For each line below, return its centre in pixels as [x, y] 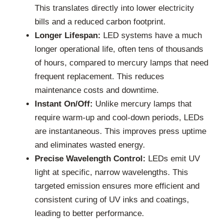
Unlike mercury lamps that [142, 104]
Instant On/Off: [64, 104]
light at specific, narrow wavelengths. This [111, 173]
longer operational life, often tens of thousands [119, 49]
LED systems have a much [151, 36]
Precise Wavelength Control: [90, 159]
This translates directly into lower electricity [114, 8]
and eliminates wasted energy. [90, 145]
